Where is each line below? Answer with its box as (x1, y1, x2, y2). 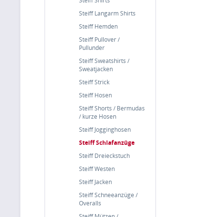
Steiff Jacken (79, 178, 112, 186)
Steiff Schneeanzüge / (79, 191, 138, 199)
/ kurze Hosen (79, 112, 116, 121)
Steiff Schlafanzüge (79, 139, 135, 147)
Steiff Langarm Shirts (79, 9, 136, 17)
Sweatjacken (79, 65, 113, 73)
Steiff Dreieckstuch (79, 152, 130, 160)
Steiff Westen (79, 165, 115, 173)
